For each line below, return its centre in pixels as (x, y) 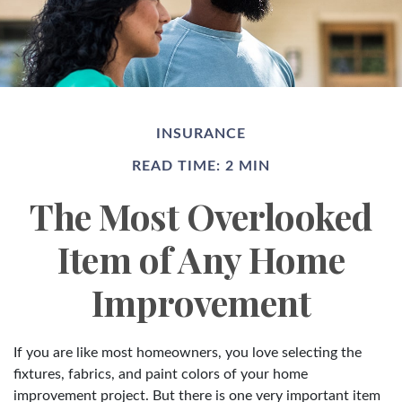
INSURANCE (201, 133)
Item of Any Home (201, 258)
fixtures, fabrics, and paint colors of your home (161, 374)
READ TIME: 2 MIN (201, 166)
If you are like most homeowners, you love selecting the (188, 352)
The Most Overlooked (201, 215)
